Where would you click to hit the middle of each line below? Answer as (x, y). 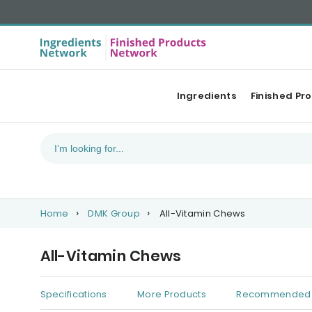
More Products (172, 295)
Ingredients (206, 96)
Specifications (73, 295)
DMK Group (114, 213)
